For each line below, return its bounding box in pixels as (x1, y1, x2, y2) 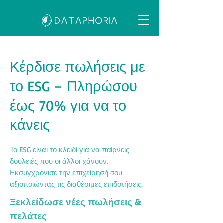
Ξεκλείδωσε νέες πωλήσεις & (10, 196, 141, 208)
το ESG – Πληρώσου (10, 77, 137, 95)
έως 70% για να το (10, 96, 126, 114)
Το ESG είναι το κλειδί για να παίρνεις (10, 145, 129, 154)
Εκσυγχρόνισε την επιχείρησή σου (10, 168, 122, 177)
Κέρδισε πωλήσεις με (10, 57, 145, 75)
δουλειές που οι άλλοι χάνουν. (10, 156, 108, 166)
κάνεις (10, 115, 50, 133)
